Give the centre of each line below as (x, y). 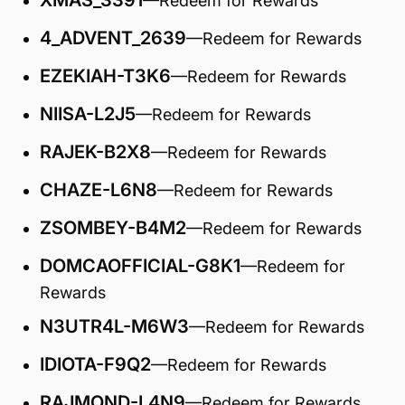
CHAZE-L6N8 (99, 190)
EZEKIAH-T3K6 (105, 76)
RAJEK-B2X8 (95, 152)
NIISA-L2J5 (88, 114)
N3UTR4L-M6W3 (114, 326)
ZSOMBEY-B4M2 (113, 228)
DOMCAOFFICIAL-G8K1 (140, 266)
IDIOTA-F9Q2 (95, 364)
